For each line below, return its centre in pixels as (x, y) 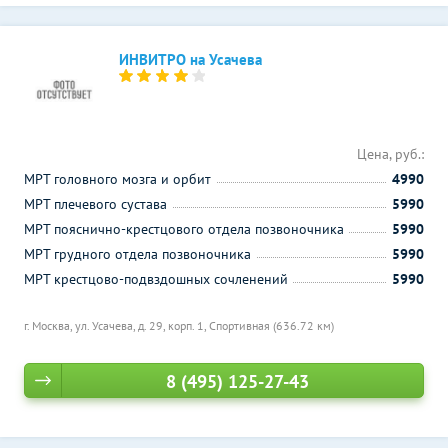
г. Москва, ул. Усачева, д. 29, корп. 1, (116, 325)
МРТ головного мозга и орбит (117, 179)
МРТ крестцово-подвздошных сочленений (156, 279)
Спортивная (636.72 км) (271, 325)
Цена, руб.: (390, 154)
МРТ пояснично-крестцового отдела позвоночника (184, 229)
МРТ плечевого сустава (95, 204)
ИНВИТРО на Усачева (190, 59)
